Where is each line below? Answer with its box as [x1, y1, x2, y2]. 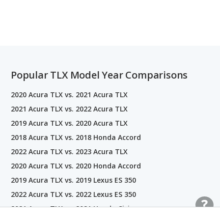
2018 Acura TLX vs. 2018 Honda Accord [11, 133, 141, 142]
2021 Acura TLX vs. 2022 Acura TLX [11, 104, 128, 114]
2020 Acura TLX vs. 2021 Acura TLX [11, 90, 128, 100]
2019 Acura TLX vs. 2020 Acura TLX [11, 118, 128, 128]
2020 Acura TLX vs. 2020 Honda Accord [11, 161, 141, 171]
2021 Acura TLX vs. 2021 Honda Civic [11, 204, 133, 214]
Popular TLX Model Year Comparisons [11, 68, 188, 82]
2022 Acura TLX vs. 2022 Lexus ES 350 [11, 190, 136, 199]
